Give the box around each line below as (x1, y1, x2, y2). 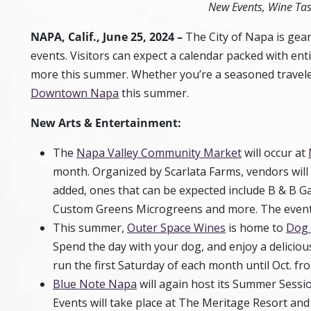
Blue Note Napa (53, 276, 137, 292)
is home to (226, 220, 286, 235)
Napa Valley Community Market (76, 145, 242, 160)
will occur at (242, 145, 308, 160)
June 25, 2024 (100, 29, 177, 44)
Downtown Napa (31, 85, 119, 101)
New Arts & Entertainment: (31, 115, 181, 131)
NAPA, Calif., (31, 29, 100, 44)
